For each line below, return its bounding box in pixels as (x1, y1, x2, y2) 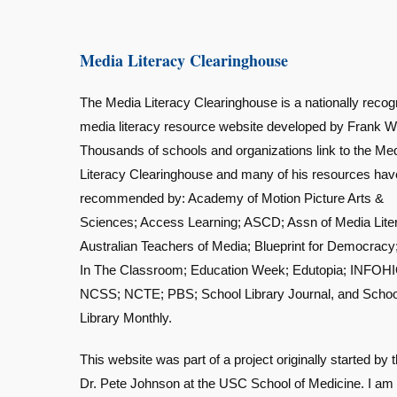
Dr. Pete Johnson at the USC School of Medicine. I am (80, 376, 393, 391)
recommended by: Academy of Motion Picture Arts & (80, 191, 384, 206)
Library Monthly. (80, 310, 172, 325)
